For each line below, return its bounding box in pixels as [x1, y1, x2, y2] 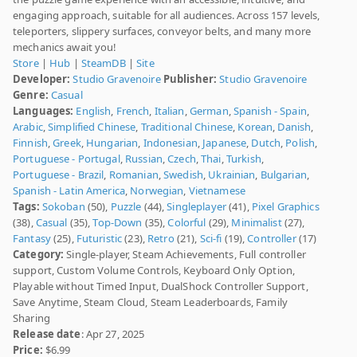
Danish [277, 120, 312, 135]
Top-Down [92, 215, 143, 230]
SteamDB [80, 56, 126, 71]
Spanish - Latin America [13, 183, 125, 198]
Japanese [202, 135, 247, 151]
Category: [13, 247, 65, 262]
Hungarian [86, 135, 139, 151]
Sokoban [41, 199, 85, 214]
